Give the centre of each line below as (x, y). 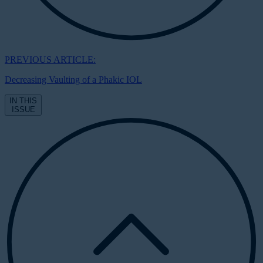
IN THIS (23, 100)
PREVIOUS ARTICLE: (50, 59)
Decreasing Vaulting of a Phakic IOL (73, 79)
